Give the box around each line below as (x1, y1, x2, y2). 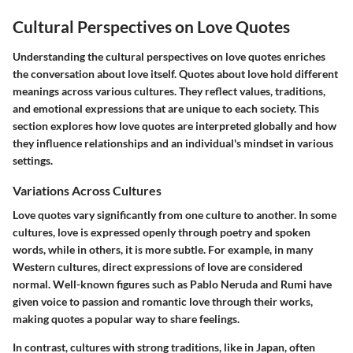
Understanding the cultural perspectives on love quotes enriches (13, 49, 325, 63)
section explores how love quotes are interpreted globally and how (13, 118, 336, 132)
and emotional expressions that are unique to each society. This (13, 101, 319, 115)
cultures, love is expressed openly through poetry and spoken (13, 225, 310, 239)
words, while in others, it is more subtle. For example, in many (13, 242, 313, 256)
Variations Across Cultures (13, 182, 162, 198)
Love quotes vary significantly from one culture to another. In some (13, 207, 336, 221)
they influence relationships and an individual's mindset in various (13, 136, 333, 150)
